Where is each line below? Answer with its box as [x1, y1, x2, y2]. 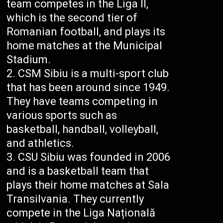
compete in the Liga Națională [6, 206, 156, 219]
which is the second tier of [6, 11, 138, 24]
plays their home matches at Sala [6, 178, 170, 191]
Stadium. [6, 53, 51, 66]
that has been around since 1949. [6, 81, 170, 94]
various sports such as [6, 109, 117, 121]
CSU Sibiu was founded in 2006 [18, 150, 171, 163]
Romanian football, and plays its [6, 25, 166, 38]
